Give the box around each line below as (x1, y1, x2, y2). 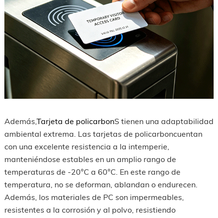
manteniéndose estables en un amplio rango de (4, 154, 176, 164)
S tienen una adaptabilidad (114, 116, 214, 126)
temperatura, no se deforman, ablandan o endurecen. (4, 179, 198, 189)
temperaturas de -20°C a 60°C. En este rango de (4, 166, 181, 177)
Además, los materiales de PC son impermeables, (4, 192, 184, 202)
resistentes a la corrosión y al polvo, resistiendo (4, 204, 176, 215)
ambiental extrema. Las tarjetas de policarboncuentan (4, 128, 202, 139)
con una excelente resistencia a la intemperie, (4, 141, 169, 151)
